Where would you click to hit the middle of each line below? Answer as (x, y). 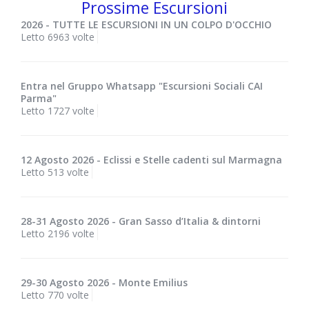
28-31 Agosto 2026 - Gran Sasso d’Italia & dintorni (141, 221)
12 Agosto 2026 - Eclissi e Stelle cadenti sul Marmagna (151, 160)
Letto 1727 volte (58, 111)
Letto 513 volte (55, 172)
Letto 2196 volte (58, 234)
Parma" (39, 99)
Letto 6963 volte (58, 37)
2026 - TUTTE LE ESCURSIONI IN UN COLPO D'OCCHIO (146, 25)
